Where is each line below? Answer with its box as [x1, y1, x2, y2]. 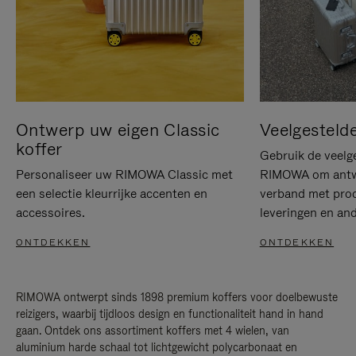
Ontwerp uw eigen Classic [16, 118, 220, 141]
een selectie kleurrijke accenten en [16, 184, 207, 202]
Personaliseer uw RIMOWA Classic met [16, 165, 233, 183]
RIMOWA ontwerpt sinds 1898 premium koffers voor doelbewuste [16, 289, 338, 304]
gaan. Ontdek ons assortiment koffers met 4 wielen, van [16, 323, 289, 338]
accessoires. [16, 203, 85, 221]
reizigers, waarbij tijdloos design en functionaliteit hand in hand [16, 306, 323, 321]
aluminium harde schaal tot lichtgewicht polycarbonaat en [16, 339, 297, 354]
